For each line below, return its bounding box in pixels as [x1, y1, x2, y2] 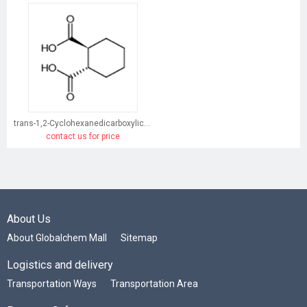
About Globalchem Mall [7, 232, 107, 244]
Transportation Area [110, 278, 198, 290]
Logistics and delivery [7, 258, 113, 272]
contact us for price [45, 132, 120, 142]
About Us [7, 212, 51, 226]
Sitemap [121, 232, 158, 244]
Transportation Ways [7, 278, 97, 290]
